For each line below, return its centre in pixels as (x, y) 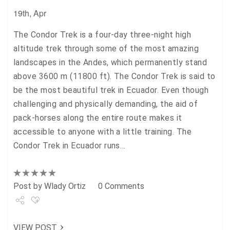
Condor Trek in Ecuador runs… (70, 146)
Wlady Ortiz (65, 186)
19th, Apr (30, 13)
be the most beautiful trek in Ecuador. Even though (111, 90)
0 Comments (121, 186)
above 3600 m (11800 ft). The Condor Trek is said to (114, 76)
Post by (29, 186)
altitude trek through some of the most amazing (106, 49)
